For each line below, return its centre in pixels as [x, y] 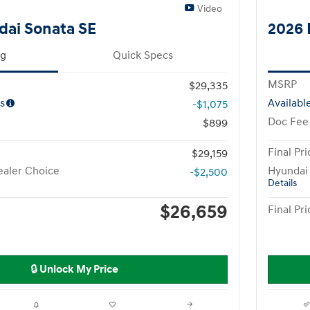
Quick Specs [143, 55]
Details [282, 183]
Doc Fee [288, 122]
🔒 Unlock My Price [74, 269]
